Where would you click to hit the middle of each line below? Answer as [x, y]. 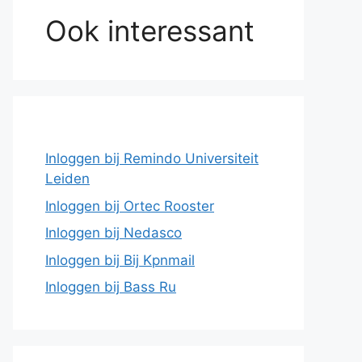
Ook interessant [150, 30]
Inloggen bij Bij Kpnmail [120, 260]
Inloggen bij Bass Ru [111, 287]
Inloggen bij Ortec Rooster [130, 206]
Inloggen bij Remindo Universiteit [152, 158]
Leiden [67, 179]
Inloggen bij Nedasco [114, 233]
